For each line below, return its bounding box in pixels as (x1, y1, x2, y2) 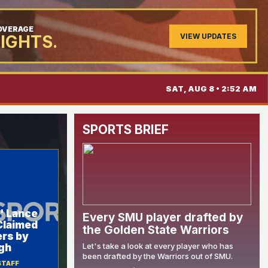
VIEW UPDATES (180, 31, 236, 41)
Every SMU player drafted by (83, 211, 243, 224)
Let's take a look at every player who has (83, 241, 233, 251)
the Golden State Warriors (83, 223, 229, 237)
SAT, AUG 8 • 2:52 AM (166, 84, 257, 93)
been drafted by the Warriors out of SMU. (83, 251, 233, 261)
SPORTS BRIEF (83, 122, 169, 137)
